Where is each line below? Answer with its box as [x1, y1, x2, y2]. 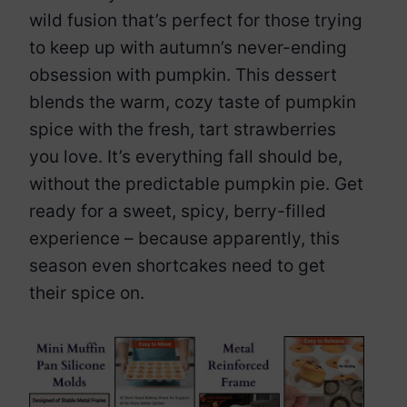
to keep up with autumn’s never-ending [29, 36, 347, 58]
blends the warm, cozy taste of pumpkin [29, 91, 356, 113]
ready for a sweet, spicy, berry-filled [29, 200, 326, 222]
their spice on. [29, 282, 144, 303]
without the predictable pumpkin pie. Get [29, 173, 363, 194]
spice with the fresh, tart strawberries [29, 118, 336, 140]
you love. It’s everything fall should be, [29, 145, 342, 167]
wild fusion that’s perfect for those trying [29, 9, 362, 31]
